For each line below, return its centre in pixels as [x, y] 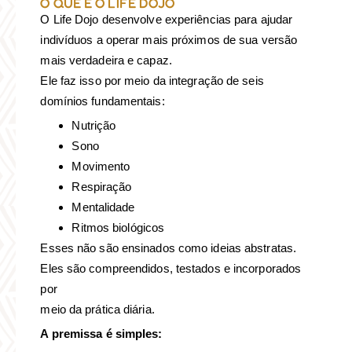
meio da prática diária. [97, 309]
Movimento [101, 166]
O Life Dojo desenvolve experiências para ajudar [167, 19]
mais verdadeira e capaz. [106, 60]
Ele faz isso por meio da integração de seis [152, 80]
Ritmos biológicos [118, 227]
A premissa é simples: [101, 333]
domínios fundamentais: [103, 101]
